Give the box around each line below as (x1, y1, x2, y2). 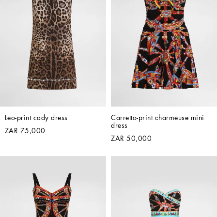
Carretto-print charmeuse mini (111, 114, 204, 121)
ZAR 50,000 (111, 135, 152, 142)
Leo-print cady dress (4, 114, 68, 121)
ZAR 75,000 (4, 127, 46, 134)
